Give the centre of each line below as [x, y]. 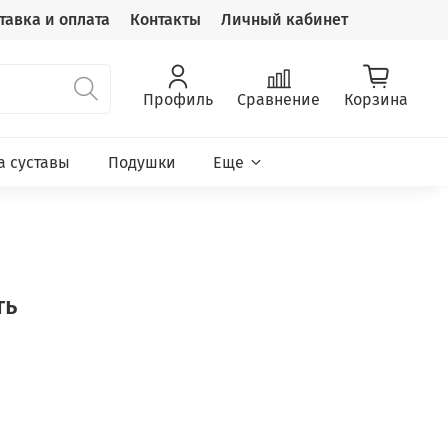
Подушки [141, 162]
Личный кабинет [284, 19]
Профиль [178, 100]
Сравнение [278, 100]
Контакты [165, 19]
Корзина [376, 100]
